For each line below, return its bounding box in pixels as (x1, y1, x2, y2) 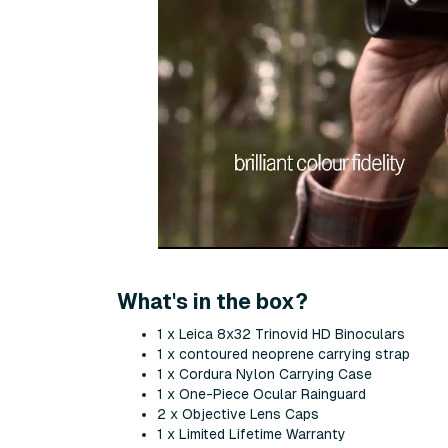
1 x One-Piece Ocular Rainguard (157, 385, 366, 402)
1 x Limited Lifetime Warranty (157, 425, 346, 442)
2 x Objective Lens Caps (157, 405, 319, 422)
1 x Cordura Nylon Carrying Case (157, 365, 372, 382)
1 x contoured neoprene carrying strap (157, 345, 410, 362)
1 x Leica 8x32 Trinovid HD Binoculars (157, 325, 405, 342)
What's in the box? (117, 290, 308, 315)
